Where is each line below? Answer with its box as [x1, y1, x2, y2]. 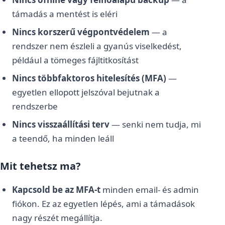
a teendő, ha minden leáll [12, 133, 114, 144]
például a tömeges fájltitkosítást [12, 54, 139, 66]
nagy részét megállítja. [12, 212, 102, 223]
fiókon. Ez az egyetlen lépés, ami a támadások [12, 198, 195, 209]
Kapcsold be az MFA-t [12, 184, 100, 195]
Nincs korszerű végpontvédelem [12, 26, 150, 38]
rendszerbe [12, 100, 58, 112]
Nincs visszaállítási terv [12, 119, 109, 130]
